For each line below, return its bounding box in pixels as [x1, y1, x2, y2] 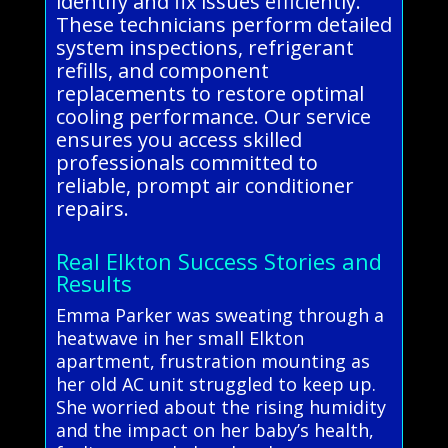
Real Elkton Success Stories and [55, 245, 382, 276]
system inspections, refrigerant [55, 33, 354, 61]
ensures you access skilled [55, 125, 302, 153]
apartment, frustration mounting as [55, 348, 370, 373]
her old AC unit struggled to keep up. [55, 371, 376, 396]
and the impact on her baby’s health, [55, 417, 374, 442]
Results [55, 267, 132, 298]
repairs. [55, 194, 129, 222]
